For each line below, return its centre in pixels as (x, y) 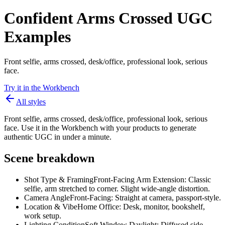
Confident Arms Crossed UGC (108, 18)
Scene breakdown (49, 158)
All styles (31, 101)
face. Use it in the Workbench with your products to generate (100, 128)
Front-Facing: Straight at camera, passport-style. (145, 197)
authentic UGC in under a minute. (58, 137)
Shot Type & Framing (59, 179)
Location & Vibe (51, 206)
